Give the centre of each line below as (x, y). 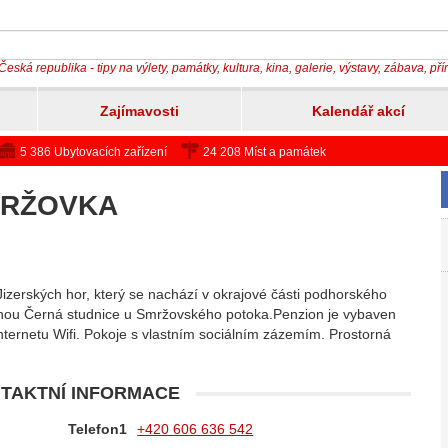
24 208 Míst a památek (263, 152)
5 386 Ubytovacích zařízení (92, 152)
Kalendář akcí (358, 111)
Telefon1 (98, 429)
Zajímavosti (139, 111)
